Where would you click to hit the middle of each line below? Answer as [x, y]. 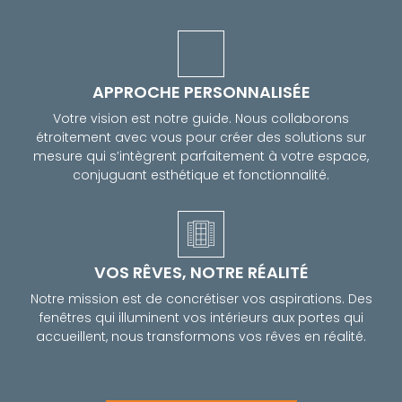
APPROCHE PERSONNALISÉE [201, 92]
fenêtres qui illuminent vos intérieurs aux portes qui [201, 317]
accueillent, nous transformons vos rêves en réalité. [201, 336]
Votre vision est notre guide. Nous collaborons [201, 119]
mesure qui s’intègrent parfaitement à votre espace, [201, 157]
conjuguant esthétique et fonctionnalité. [201, 175]
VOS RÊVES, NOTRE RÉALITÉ [201, 272]
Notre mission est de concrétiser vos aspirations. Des [201, 298]
